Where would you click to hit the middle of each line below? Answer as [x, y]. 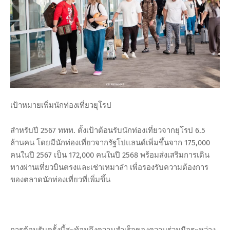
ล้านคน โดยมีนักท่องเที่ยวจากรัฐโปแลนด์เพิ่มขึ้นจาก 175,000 [110, 143]
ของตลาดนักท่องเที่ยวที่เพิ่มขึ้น [60, 180]
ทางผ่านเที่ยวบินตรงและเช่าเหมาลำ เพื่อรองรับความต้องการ [109, 168]
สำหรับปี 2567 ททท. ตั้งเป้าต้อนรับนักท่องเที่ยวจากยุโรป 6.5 [108, 131]
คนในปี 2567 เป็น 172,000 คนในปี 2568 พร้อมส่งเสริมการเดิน [110, 155]
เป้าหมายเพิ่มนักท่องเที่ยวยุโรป [61, 106]
